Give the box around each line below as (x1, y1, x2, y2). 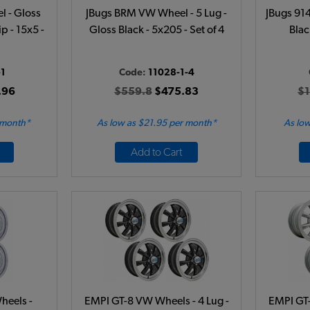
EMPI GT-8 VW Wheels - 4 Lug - (84, 295, 229, 307)
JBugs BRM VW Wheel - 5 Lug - (86, 8, 227, 19)
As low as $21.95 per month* (96, 118, 217, 128)
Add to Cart (131, 147, 182, 158)
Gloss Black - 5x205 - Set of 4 (89, 24, 224, 35)
